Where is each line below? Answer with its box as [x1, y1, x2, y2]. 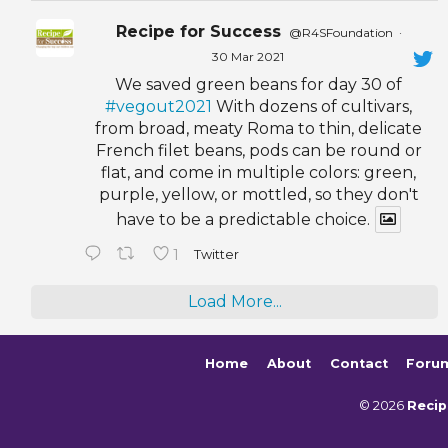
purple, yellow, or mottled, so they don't [98, 185, 419, 205]
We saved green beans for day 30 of [115, 75, 403, 95]
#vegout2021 [105, 97, 213, 117]
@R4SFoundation [288, 25, 393, 41]
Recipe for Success [115, 22, 281, 42]
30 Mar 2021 [211, 49, 284, 65]
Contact [329, 356, 388, 372]
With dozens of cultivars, [212, 97, 413, 117]
